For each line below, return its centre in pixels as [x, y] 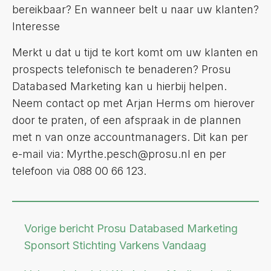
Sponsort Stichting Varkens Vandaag [115, 245]
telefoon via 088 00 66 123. [79, 171]
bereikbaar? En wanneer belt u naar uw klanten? [135, 9]
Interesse [36, 26]
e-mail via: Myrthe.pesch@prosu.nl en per [119, 154]
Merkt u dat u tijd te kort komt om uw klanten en [135, 52]
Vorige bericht [60, 228]
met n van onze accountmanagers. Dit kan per [130, 137]
